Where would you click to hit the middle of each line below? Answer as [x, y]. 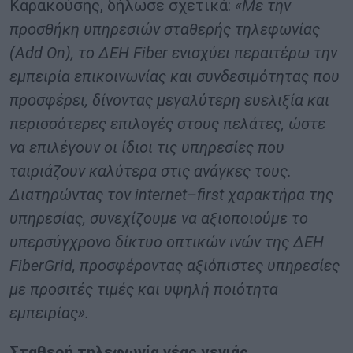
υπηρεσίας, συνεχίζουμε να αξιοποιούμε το [159, 219]
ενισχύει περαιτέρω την [253, 53]
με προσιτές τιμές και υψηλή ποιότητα [144, 290]
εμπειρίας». [49, 313]
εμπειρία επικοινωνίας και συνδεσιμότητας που [175, 77]
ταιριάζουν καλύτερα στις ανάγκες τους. [150, 171]
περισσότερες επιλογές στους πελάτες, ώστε [167, 124]
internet [161, 195]
